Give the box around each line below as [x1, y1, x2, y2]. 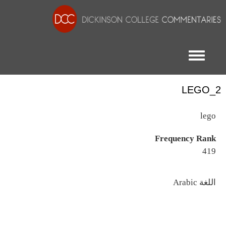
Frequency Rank [155, 134, 216, 143]
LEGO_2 [182, 84, 221, 95]
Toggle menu [152, 53, 205, 65]
